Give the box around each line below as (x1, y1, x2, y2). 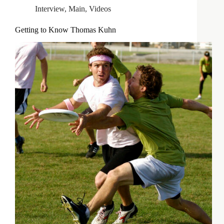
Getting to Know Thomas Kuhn (15, 25, 116, 34)
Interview (35, 4, 64, 13)
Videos (89, 4, 111, 13)
